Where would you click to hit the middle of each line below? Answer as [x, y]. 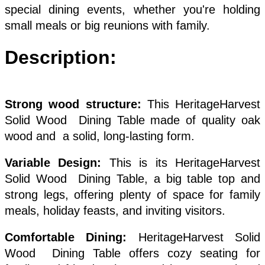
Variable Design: [53, 162]
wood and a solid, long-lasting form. [100, 136]
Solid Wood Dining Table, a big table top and [132, 178]
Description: [61, 57]
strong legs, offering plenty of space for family [132, 194]
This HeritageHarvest [203, 104]
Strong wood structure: [76, 104]
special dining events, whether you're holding [132, 9]
